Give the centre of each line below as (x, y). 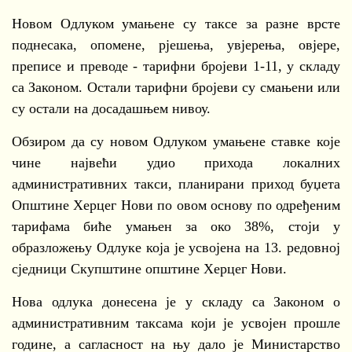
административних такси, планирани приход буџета (176, 184)
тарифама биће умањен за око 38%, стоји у (176, 226)
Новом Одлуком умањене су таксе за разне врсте (176, 24)
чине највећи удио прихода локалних (176, 163)
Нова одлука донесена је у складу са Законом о (176, 302)
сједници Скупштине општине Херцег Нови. (149, 269)
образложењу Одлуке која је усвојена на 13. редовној (176, 247)
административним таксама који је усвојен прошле (176, 323)
